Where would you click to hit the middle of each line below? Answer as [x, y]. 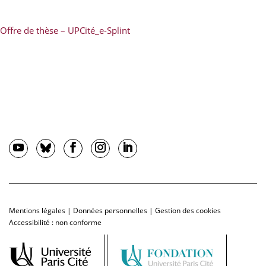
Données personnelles [110, 210]
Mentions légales [37, 210]
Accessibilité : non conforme [55, 222]
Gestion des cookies [188, 210]
